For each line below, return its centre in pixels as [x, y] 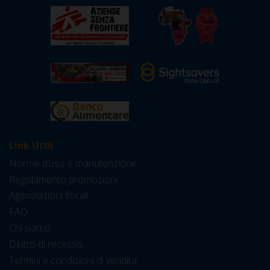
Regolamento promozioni [63, 179]
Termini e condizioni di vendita [73, 260]
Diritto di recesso [46, 244]
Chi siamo [30, 228]
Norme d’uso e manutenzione [73, 163]
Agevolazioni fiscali [49, 196]
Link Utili [31, 145]
